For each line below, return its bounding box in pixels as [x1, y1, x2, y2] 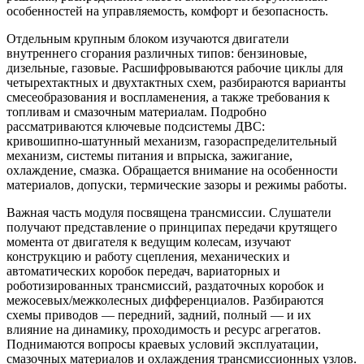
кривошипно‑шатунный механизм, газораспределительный [6, 133, 337, 148]
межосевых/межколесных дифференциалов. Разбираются [6, 292, 323, 307]
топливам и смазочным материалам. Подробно [6, 104, 266, 119]
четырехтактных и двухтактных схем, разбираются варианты [6, 75, 346, 89]
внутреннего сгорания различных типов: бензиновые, [6, 45, 307, 60]
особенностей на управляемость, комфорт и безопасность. [6, 3, 328, 18]
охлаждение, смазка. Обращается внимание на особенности [6, 162, 338, 177]
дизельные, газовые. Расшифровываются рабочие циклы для [6, 60, 343, 75]
